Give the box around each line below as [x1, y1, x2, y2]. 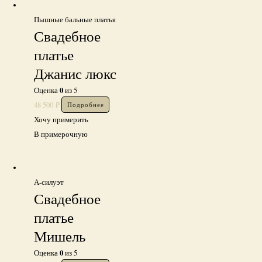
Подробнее [67, 100, 104, 109]
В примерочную [34, 129, 88, 139]
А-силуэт [34, 177, 64, 187]
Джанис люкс [34, 63, 117, 83]
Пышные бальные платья [34, 14, 116, 25]
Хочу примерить [34, 114, 89, 125]
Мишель [34, 226, 86, 246]
